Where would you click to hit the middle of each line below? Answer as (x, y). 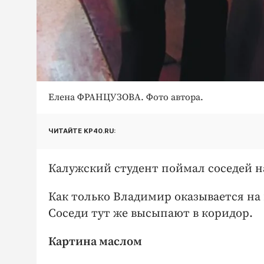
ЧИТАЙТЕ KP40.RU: (82, 131)
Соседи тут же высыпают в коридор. (151, 213)
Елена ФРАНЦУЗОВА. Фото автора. (126, 97)
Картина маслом (95, 242)
